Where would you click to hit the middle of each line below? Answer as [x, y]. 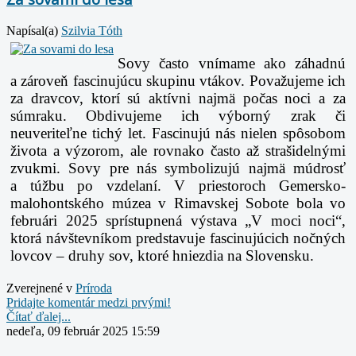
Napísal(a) [34, 30]
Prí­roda [94, 288]
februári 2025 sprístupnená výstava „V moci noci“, [178, 220]
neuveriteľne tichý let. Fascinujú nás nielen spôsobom [178, 133]
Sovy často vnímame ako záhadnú [232, 63]
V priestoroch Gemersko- [260, 185]
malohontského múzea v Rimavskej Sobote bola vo [178, 203]
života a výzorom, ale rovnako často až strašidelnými [178, 150]
